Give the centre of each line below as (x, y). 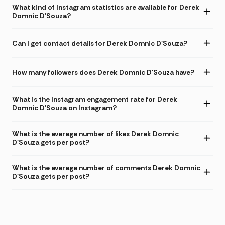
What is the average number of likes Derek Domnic (95, 134)
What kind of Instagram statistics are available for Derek (106, 7)
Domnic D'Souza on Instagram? (64, 108)
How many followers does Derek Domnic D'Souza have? (103, 72)
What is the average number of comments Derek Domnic (106, 168)
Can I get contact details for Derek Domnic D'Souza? (100, 43)
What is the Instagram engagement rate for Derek (95, 100)
